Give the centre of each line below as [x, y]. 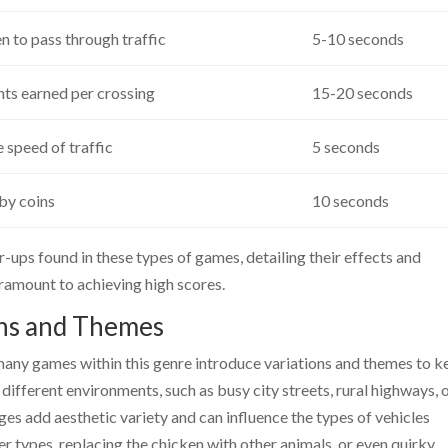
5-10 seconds [357, 38]
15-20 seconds [362, 92]
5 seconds [345, 146]
